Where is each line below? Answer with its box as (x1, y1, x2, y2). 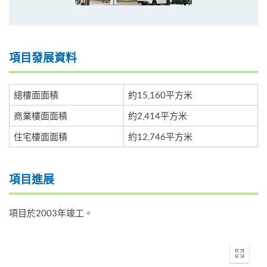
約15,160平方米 (128, 88, 193, 101)
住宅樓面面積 (14, 130, 67, 142)
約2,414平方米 (128, 109, 187, 122)
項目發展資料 (9, 52, 77, 64)
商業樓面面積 (14, 109, 67, 122)
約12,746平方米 (128, 130, 193, 142)
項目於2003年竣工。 (9, 206, 93, 219)
